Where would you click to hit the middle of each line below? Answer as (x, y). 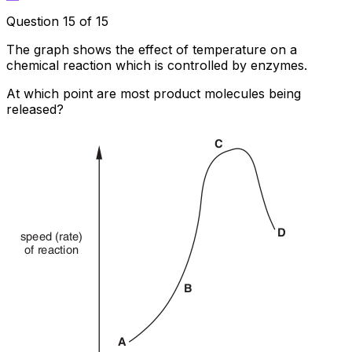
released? (35, 109)
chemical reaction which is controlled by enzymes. (157, 65)
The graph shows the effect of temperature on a (152, 49)
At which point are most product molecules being (154, 93)
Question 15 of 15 (57, 21)
